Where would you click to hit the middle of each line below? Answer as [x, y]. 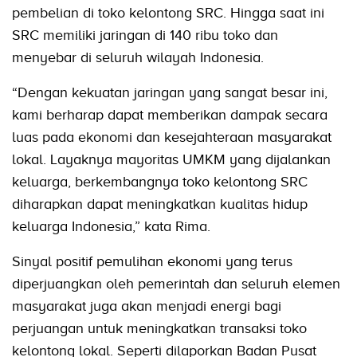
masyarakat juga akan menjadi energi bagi [147, 306]
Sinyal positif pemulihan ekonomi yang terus [152, 261]
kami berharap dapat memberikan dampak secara [170, 114]
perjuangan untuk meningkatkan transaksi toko [159, 328]
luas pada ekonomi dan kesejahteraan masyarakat [172, 137]
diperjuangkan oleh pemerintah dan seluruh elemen [176, 283]
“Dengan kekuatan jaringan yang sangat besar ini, [170, 92]
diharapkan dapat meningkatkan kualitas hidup [160, 204]
